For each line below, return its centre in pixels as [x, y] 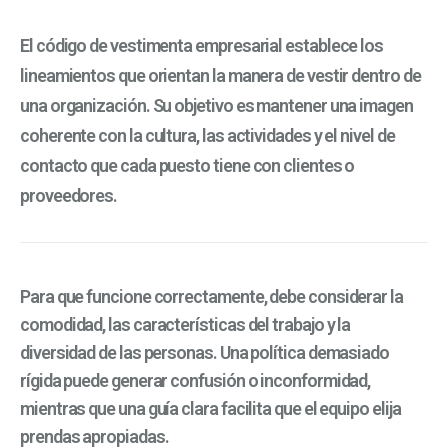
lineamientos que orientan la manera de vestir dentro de [220, 76]
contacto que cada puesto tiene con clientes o [187, 166]
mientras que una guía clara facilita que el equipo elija [210, 409]
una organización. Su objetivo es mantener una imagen [216, 106]
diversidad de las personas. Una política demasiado [205, 353]
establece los [333, 46]
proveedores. [69, 196]
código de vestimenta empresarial [159, 46]
